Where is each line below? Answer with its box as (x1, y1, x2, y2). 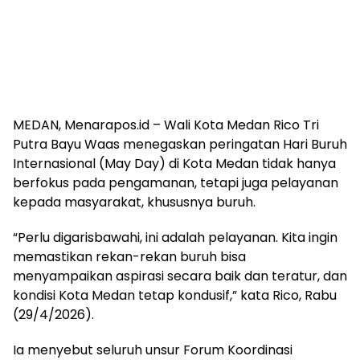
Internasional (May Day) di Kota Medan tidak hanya (13, 154, 336, 173)
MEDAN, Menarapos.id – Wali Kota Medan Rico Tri (13, 116, 319, 134)
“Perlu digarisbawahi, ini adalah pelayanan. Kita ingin (13, 228, 337, 247)
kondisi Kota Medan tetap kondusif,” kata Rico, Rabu (13, 286, 337, 305)
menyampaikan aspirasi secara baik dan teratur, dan (13, 267, 347, 285)
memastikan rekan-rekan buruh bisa (13, 247, 246, 266)
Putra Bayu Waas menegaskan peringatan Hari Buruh (13, 135, 347, 153)
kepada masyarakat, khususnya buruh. (13, 193, 256, 211)
